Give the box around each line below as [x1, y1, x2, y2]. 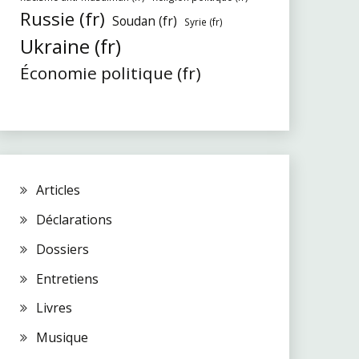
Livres [35, 299, 72, 317]
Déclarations [35, 210, 112, 228]
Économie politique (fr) [19, 62, 201, 85]
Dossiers [35, 240, 89, 258]
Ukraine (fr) [19, 33, 121, 60]
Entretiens [35, 269, 99, 288]
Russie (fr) [19, 6, 105, 32]
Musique [35, 329, 88, 347]
